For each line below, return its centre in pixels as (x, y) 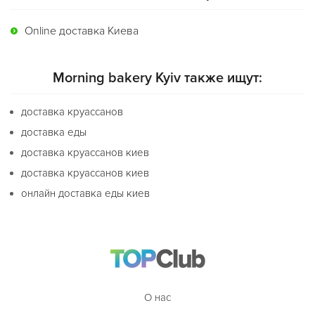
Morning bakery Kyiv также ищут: (157, 78)
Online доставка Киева (82, 31)
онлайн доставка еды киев (85, 193)
